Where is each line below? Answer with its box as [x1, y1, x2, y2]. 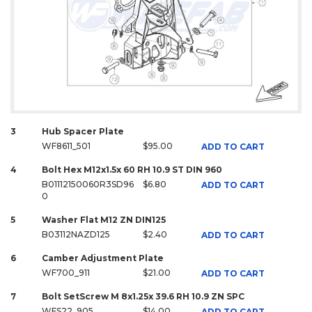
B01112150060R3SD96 [42, 179, 134, 190]
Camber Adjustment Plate [42, 253, 164, 264]
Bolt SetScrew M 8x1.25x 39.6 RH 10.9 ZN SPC [42, 291, 244, 302]
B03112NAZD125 [42, 229, 110, 240]
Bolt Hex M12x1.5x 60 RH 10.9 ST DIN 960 [42, 164, 222, 175]
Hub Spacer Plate [42, 126, 124, 137]
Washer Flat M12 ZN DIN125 [42, 214, 166, 226]
